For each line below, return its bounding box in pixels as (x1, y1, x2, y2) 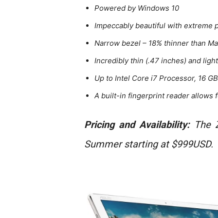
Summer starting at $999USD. (84, 138, 213, 150)
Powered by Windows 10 (94, 3, 179, 13)
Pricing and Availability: (84, 119, 190, 131)
